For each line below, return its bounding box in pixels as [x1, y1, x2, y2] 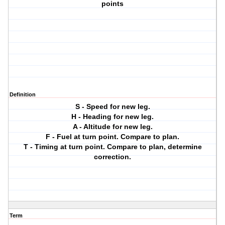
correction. [94, 153, 132, 161]
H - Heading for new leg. [71, 113, 154, 121]
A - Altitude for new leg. [72, 123, 153, 131]
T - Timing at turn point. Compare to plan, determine [23, 143, 202, 151]
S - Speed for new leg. [75, 102, 150, 111]
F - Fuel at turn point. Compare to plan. [46, 133, 180, 141]
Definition [10, 91, 36, 98]
